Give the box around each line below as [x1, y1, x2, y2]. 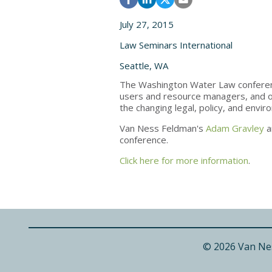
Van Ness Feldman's [120, 122, 206, 134]
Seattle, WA [120, 59, 168, 72]
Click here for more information [120, 154, 248, 166]
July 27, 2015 [120, 18, 174, 30]
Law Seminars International [120, 39, 233, 51]
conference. [120, 134, 168, 146]
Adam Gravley [206, 122, 264, 134]
